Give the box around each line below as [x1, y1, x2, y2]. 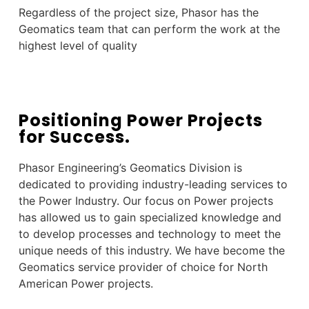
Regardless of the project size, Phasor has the [18, 5, 259, 19]
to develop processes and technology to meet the [18, 226, 281, 241]
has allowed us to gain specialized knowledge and [18, 210, 281, 224]
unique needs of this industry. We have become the [18, 243, 285, 257]
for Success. [18, 125, 130, 148]
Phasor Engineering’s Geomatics [18, 160, 189, 175]
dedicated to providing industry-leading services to [18, 177, 288, 191]
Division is [188, 160, 242, 175]
